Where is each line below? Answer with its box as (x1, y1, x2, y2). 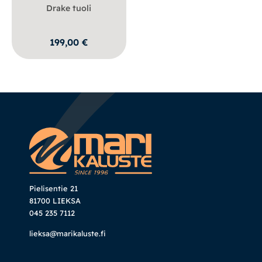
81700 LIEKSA (29, 195, 81, 205)
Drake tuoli (46, 2, 92, 13)
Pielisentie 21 (29, 183, 78, 193)
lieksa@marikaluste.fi (29, 229, 106, 239)
